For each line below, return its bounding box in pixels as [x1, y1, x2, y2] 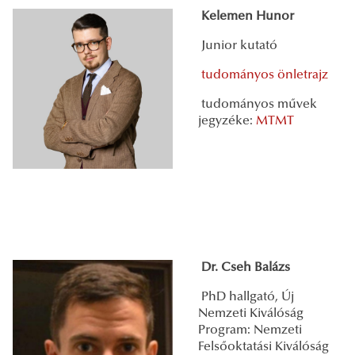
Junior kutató [198, 39, 277, 52]
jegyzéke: [198, 114, 256, 128]
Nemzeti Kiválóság [198, 307, 303, 320]
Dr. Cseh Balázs [198, 261, 293, 274]
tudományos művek [198, 97, 317, 111]
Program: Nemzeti [198, 323, 302, 337]
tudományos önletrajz [201, 68, 328, 82]
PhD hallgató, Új [198, 290, 294, 303]
